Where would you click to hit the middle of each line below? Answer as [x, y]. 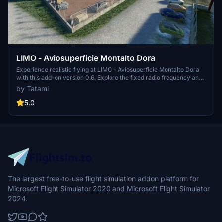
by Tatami [32, 89]
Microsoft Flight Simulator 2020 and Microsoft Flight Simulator [109, 189]
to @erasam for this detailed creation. [69, 94]
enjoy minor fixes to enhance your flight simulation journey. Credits [110, 86]
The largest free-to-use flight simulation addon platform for [103, 179]
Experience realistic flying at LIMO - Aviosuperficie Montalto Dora [108, 70]
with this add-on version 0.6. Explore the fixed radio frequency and [109, 78]
